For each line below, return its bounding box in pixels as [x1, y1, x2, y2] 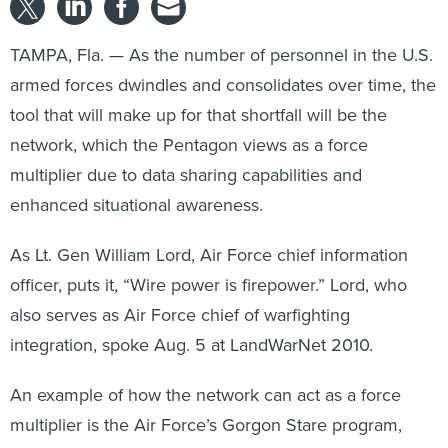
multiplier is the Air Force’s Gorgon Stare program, [10, 412, 402, 437]
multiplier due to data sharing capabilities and [10, 162, 362, 187]
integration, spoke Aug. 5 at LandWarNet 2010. [10, 332, 373, 357]
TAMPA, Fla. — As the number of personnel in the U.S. [10, 42, 433, 67]
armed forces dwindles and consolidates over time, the [10, 72, 436, 97]
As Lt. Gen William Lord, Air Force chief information [10, 242, 408, 267]
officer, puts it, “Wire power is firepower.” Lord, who [10, 272, 407, 297]
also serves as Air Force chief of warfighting [10, 302, 350, 327]
